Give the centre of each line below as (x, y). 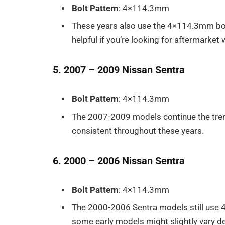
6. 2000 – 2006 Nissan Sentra (119, 161)
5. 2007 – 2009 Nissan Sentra (119, 70)
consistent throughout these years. (138, 131)
